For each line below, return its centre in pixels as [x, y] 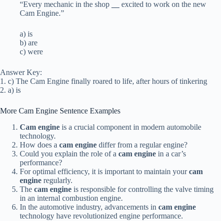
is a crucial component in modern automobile [130, 127]
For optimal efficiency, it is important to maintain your [104, 172]
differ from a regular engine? [142, 145]
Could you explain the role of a [69, 154]
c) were [31, 52]
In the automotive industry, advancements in [89, 207]
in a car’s [171, 154]
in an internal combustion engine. [71, 198]
